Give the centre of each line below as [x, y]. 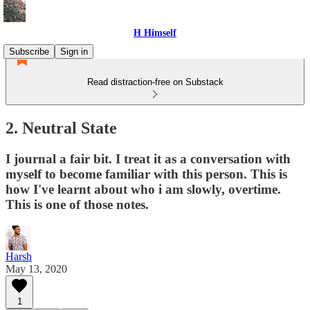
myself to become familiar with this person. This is [146, 174]
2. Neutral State [61, 128]
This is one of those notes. [77, 204]
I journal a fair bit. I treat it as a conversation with [148, 158]
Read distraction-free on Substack [155, 82]
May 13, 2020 [36, 268]
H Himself [155, 33]
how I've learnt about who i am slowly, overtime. [143, 189]
